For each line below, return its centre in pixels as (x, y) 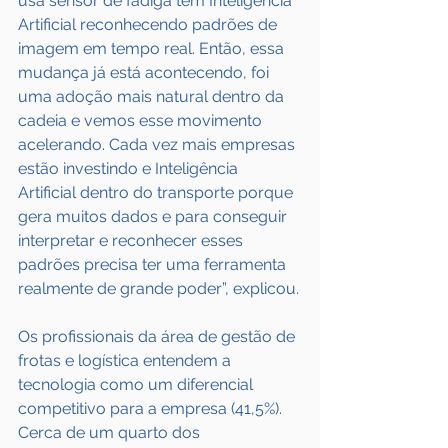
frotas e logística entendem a (126, 360)
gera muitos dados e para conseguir (154, 216)
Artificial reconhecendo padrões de (149, 24)
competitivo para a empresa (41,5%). (152, 408)
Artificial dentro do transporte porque (157, 192)
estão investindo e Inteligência (130, 168)
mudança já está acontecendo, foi (145, 72)
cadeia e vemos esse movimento (142, 120)
